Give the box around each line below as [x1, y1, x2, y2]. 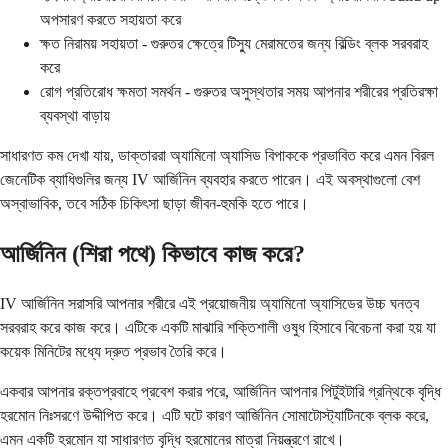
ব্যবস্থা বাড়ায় [40, 106, 110, 124]
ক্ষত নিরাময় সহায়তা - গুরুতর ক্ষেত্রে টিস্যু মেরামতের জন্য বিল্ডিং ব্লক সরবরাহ [40, 34, 428, 52]
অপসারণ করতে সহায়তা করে [40, 10, 181, 28]
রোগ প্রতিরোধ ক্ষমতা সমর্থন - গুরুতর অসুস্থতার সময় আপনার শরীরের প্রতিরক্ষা [40, 82, 438, 100]
